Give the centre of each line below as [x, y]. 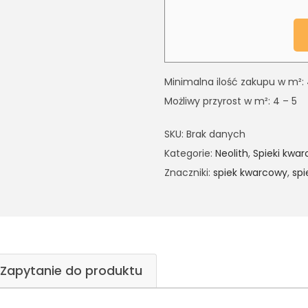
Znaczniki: [189, 173]
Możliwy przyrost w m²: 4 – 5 [231, 101]
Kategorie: [190, 153]
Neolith [232, 153]
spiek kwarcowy [250, 173]
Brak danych [216, 134]
